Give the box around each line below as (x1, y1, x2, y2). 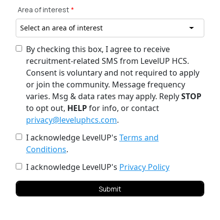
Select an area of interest (20, 23, 103, 32)
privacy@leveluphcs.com (26, 114, 117, 125)
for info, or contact (89, 103, 159, 113)
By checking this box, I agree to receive (26, 44, 170, 55)
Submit (99, 184, 121, 193)
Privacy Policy (119, 162, 169, 172)
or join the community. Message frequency (26, 79, 185, 90)
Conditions (26, 144, 66, 155)
